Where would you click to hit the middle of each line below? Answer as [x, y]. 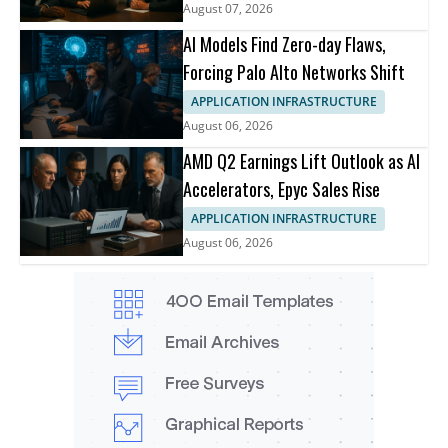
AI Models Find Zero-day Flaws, [285, 44]
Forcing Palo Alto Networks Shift [294, 72]
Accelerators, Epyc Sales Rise [282, 188]
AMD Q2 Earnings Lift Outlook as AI [302, 160]
